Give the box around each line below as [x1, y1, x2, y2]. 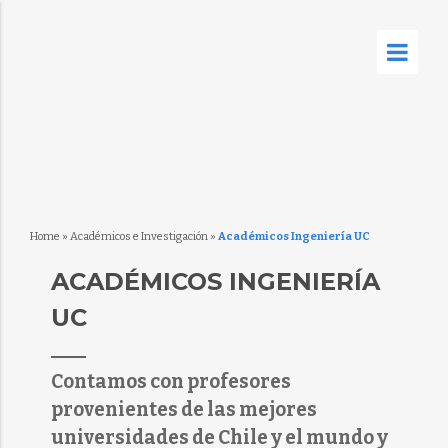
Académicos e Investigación [69, 230, 208, 243]
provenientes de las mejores [50, 398, 317, 421]
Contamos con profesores [50, 370, 291, 393]
